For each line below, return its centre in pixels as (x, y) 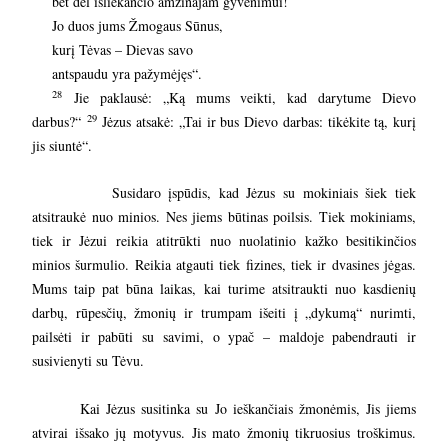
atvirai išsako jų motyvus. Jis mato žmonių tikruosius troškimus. (224, 433)
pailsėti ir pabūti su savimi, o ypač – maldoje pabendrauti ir (224, 337)
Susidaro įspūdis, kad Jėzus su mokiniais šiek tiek (234, 193)
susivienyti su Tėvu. (88, 361)
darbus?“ (56, 122)
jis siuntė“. (62, 146)
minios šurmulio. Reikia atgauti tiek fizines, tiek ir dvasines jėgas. (224, 265)
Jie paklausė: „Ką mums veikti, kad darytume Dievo (239, 98)
